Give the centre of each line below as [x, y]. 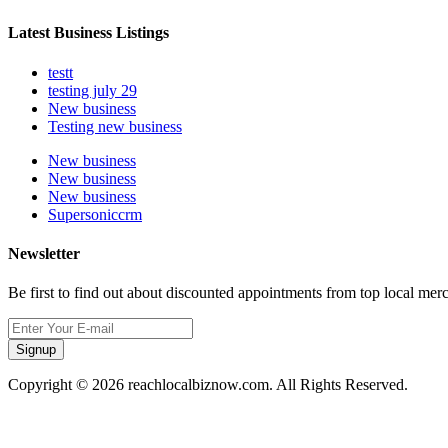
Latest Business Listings [88, 33]
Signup [36, 350]
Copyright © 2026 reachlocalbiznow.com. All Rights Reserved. [208, 385]
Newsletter [44, 253]
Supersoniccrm [95, 214]
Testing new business [115, 126]
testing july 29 [92, 90]
